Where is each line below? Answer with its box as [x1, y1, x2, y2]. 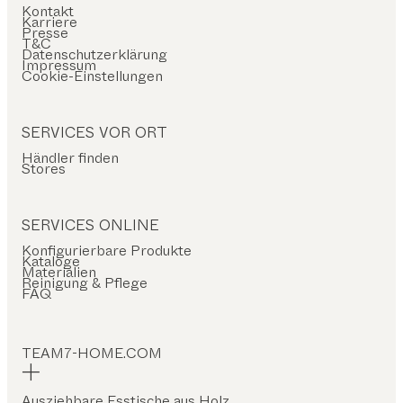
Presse [22, 22, 68, 43]
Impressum [22, 55, 96, 76]
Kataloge [22, 251, 80, 272]
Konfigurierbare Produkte [22, 240, 192, 261]
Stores [22, 158, 66, 179]
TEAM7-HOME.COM [22, 343, 162, 363]
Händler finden [22, 148, 119, 168]
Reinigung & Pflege [22, 273, 148, 293]
